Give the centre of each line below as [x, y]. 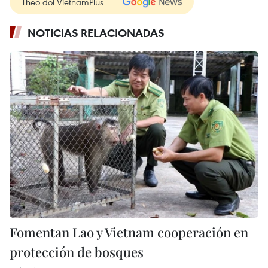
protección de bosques [77, 252]
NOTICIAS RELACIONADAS [96, 33]
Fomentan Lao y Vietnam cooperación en [129, 232]
